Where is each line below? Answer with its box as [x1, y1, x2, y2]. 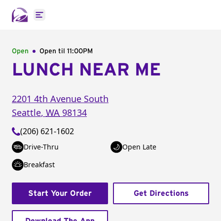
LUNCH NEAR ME [12, 61, 161, 79]
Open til [39, 48, 67, 55]
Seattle [12, 107, 41, 118]
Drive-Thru [24, 142, 59, 151]
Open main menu [38, 14, 104, 26]
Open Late [122, 142, 156, 151]
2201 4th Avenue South [12, 93, 109, 105]
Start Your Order [28, 189, 92, 197]
